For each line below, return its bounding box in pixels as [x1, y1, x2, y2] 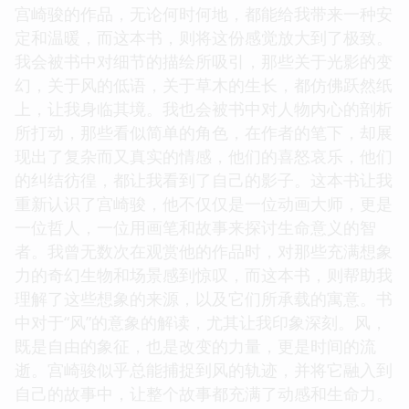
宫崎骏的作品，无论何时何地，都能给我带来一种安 [15, 2, 393, 25]
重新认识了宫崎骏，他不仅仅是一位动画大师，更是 [15, 192, 393, 215]
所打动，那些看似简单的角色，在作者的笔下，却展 [15, 121, 393, 143]
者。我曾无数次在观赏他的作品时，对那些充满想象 [15, 239, 393, 262]
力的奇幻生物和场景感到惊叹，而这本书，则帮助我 [15, 263, 393, 286]
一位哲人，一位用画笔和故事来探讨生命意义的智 [15, 215, 376, 238]
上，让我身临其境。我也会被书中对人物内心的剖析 [15, 97, 393, 120]
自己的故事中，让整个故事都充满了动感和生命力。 [15, 382, 393, 404]
